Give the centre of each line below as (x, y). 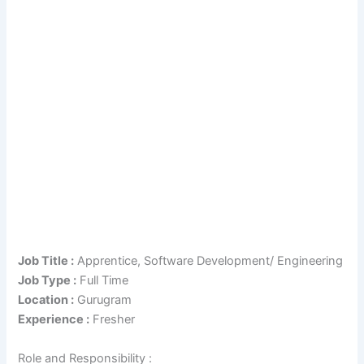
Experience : (54, 320)
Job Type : (48, 281)
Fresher (113, 320)
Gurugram (103, 300)
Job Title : (46, 261)
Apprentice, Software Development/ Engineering (209, 261)
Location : (46, 300)
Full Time (103, 281)
